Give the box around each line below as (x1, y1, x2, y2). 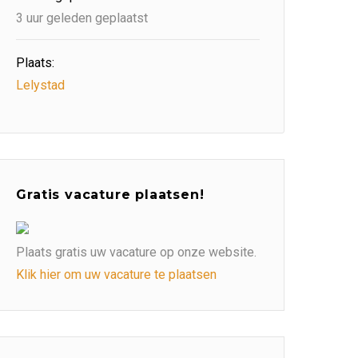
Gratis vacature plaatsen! (16, 187, 205, 202)
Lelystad (16, 78, 66, 93)
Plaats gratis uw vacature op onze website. (16, 245, 257, 260)
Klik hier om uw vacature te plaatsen (16, 267, 217, 282)
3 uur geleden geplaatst (16, 10, 149, 26)
